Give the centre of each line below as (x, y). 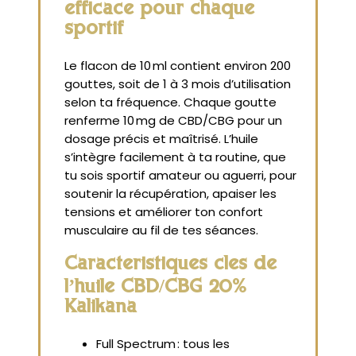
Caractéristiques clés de (170, 265)
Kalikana (101, 308)
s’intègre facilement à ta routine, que (175, 157)
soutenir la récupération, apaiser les (170, 193)
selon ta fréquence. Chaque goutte (170, 102)
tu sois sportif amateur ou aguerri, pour (180, 175)
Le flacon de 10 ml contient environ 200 (178, 65)
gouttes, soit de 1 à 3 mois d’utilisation (178, 83)
